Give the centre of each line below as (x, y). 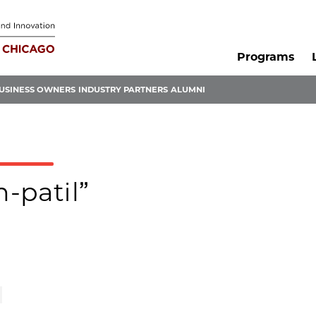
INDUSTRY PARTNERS (123, 90)
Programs (265, 57)
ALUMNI (188, 90)
